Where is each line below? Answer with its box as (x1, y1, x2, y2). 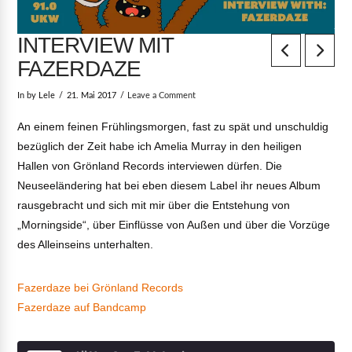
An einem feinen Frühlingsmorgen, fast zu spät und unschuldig (17, 119, 329, 133)
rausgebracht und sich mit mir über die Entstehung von (17, 198, 291, 211)
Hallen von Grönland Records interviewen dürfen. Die (17, 159, 283, 172)
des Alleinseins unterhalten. (17, 237, 154, 251)
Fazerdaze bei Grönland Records (17, 280, 184, 294)
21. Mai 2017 (66, 92, 116, 101)
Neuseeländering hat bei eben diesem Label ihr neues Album (17, 178, 321, 192)
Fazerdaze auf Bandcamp (17, 300, 147, 313)
